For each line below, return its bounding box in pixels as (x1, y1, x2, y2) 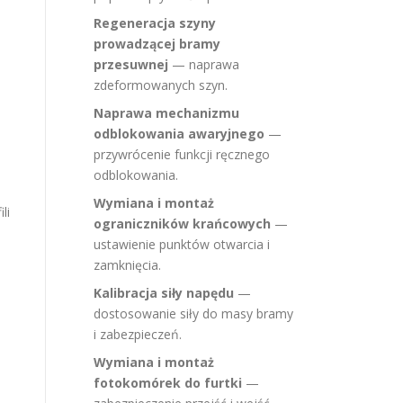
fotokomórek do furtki (94, 374, 242, 391)
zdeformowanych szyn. (94, 76, 228, 94)
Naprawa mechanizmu (94, 104, 239, 121)
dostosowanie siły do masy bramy (94, 305, 293, 322)
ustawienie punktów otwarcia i (94, 236, 270, 253)
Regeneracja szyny (94, 14, 216, 31)
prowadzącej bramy (94, 35, 220, 52)
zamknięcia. (94, 256, 161, 273)
